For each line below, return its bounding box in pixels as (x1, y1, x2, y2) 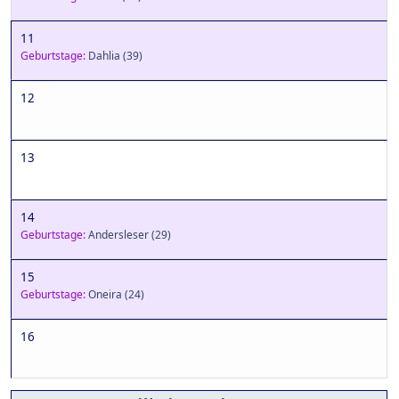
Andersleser (88, 226, 149, 242)
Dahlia (88, 47, 120, 63)
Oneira (88, 286, 122, 302)
